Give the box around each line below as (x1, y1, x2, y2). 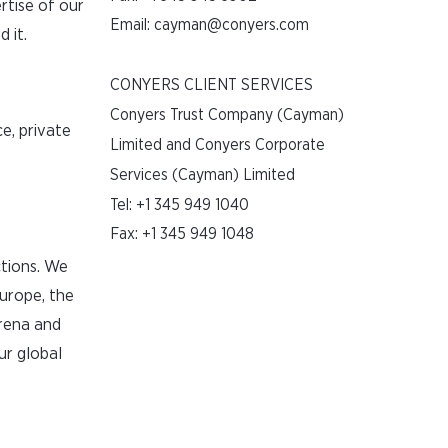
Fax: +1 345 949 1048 (110, 226, 255, 242)
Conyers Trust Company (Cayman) (110, 107, 345, 123)
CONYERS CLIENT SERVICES (110, 77, 314, 93)
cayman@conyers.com (154, 17, 310, 33)
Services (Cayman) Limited (110, 167, 296, 183)
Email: (110, 17, 155, 33)
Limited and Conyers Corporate (110, 137, 326, 153)
